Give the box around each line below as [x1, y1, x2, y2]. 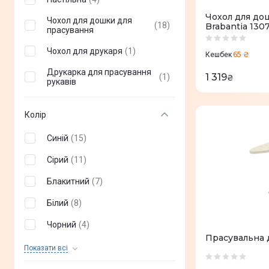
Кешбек [205, 50, 232, 59]
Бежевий [47, 241, 83, 251]
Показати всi [24, 244, 68, 252]
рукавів [47, 77, 76, 86]
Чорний [47, 220, 76, 229]
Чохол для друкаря [47, 46, 122, 56]
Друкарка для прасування [47, 67, 151, 77]
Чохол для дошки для [47, 16, 132, 25]
